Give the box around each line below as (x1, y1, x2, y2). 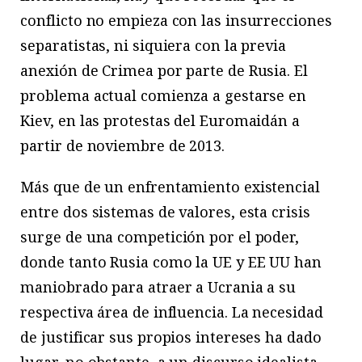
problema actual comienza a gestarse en (20, 85, 307, 105)
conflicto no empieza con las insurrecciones (20, 10, 332, 30)
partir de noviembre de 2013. (20, 135, 225, 155)
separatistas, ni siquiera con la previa (20, 35, 286, 55)
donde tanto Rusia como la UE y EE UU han (20, 251, 322, 271)
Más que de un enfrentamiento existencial (20, 176, 320, 196)
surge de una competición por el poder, (20, 226, 300, 246)
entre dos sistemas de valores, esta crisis (20, 201, 310, 221)
